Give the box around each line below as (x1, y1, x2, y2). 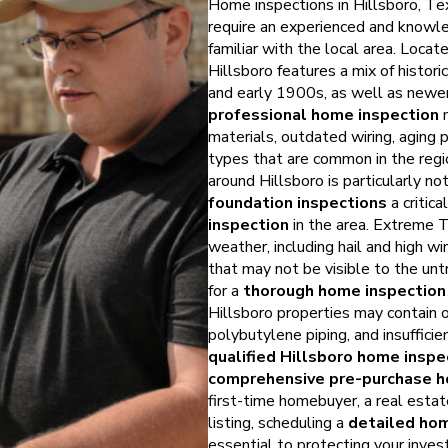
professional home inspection (208, 104, 439, 126)
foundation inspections (208, 192, 387, 214)
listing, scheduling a (208, 412, 348, 434)
